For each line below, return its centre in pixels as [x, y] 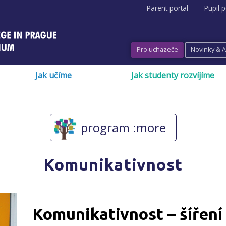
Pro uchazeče [157, 49]
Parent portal [167, 8]
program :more [123, 128]
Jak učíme [53, 75]
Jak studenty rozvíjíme [173, 75]
